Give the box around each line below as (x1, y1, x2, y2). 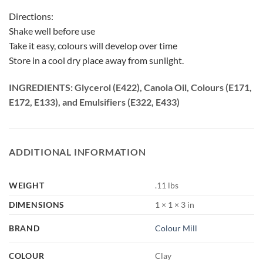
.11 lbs (155, 180, 179, 190)
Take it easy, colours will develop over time (9, 40, 177, 52)
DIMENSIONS (9, 199, 65, 210)
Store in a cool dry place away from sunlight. (9, 55, 184, 66)
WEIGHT (9, 180, 45, 190)
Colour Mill (155, 223, 198, 234)
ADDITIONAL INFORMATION (9, 146, 146, 157)
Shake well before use (9, 25, 95, 37)
